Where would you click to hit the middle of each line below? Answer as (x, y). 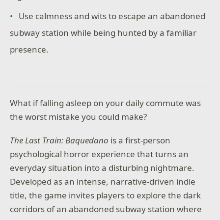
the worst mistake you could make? (79, 117)
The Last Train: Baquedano (59, 140)
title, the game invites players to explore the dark (106, 195)
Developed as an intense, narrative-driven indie (103, 181)
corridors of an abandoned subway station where (106, 209)
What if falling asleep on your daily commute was (106, 103)
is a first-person (140, 140)
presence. (29, 50)
